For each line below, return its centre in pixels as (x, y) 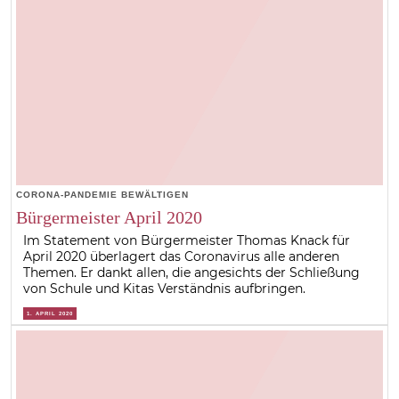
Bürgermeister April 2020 (109, 217)
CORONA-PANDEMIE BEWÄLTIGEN (102, 194)
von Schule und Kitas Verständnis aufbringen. (165, 288)
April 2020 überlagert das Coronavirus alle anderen (182, 256)
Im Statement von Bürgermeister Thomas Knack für (187, 240)
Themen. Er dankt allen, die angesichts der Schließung (192, 272)
